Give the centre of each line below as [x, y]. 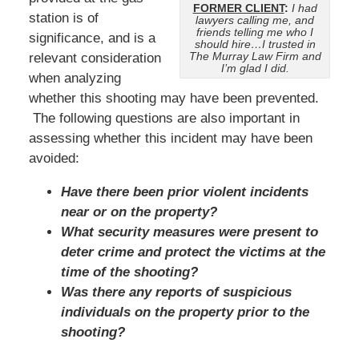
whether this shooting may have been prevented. [173, 98]
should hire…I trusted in [255, 44]
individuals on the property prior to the [185, 312]
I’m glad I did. [255, 68]
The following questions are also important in [164, 118]
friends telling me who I [255, 32]
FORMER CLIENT [238, 8]
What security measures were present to [189, 232]
